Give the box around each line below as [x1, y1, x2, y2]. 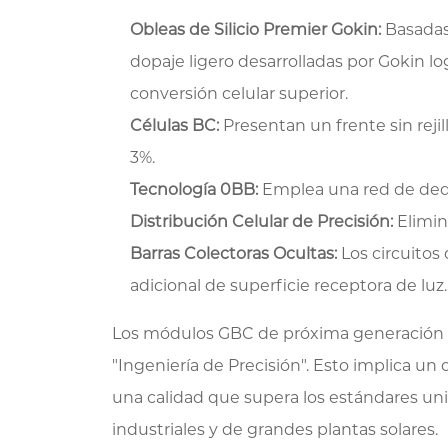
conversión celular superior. [130, 84, 349, 104]
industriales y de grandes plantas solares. [112, 420, 439, 440]
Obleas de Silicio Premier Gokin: [130, 20, 382, 40]
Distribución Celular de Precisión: [130, 212, 394, 232]
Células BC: [130, 116, 220, 136]
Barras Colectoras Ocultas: [130, 244, 338, 264]
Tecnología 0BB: [130, 180, 259, 200]
